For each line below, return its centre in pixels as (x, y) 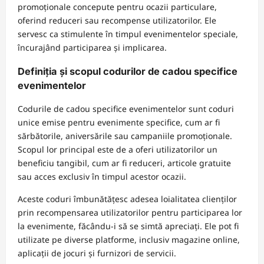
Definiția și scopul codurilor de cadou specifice (128, 71)
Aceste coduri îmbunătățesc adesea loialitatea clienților (127, 199)
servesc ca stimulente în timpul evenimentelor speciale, (128, 34)
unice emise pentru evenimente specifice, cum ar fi (119, 123)
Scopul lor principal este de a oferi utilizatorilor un (118, 150)
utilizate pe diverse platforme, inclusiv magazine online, (129, 240)
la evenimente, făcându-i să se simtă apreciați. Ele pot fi (128, 226)
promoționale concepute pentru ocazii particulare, (117, 7)
